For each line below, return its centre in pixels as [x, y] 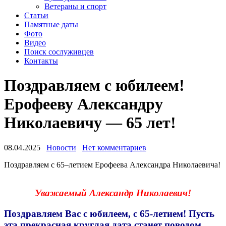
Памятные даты [51, 24]
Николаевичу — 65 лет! [90, 123]
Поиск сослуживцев [59, 51]
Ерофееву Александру [83, 104]
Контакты [41, 61]
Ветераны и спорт [75, 6]
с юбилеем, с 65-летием [132, 214]
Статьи [36, 15]
